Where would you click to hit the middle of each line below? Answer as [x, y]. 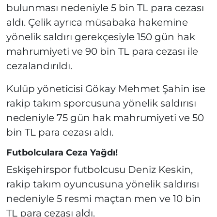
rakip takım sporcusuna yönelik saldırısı [101, 103]
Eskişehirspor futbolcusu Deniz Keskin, [99, 169]
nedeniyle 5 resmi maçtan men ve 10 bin [103, 198]
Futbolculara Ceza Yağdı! [62, 153]
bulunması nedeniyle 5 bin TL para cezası [105, 8]
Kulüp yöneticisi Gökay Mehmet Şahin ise [106, 89]
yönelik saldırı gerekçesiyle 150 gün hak [101, 37]
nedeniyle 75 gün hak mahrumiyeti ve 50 [105, 118]
